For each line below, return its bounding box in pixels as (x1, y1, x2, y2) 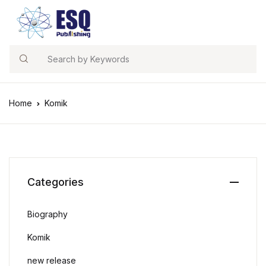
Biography (27, 209, 68, 219)
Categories (27, 176, 84, 188)
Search (9, 59, 42, 71)
